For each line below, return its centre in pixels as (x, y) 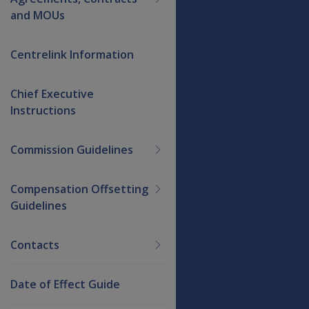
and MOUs (38, 15)
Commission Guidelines (72, 149)
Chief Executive (52, 93)
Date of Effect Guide (65, 284)
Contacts (35, 245)
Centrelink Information (72, 54)
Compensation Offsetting (79, 189)
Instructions (43, 110)
